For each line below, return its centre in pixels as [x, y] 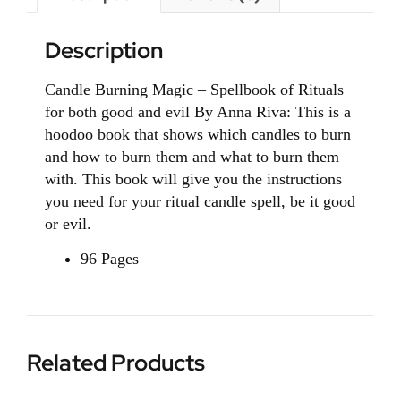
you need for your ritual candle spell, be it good [200, 201]
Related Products [116, 363]
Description [104, 50]
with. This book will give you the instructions [193, 179]
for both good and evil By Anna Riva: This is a [198, 111]
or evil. [68, 223]
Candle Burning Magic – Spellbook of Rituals [194, 89]
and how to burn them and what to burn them [192, 156]
